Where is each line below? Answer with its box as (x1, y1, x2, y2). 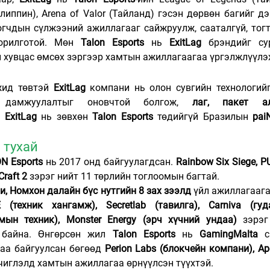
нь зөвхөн (36, 111, 93, 123)
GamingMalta (199, 228, 258, 240)
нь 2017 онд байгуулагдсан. (43, 156, 176, 168)
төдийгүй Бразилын (152, 111, 253, 123)
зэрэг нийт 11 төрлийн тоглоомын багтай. (27, 171, 219, 183)
